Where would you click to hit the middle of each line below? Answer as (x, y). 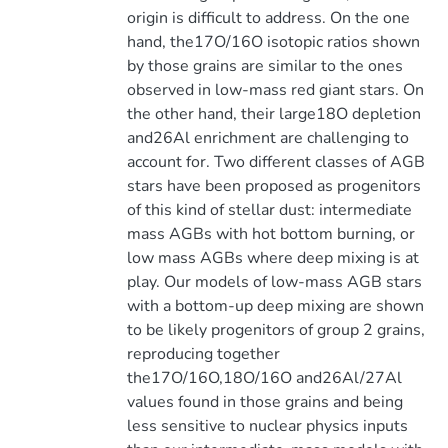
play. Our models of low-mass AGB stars (274, 282)
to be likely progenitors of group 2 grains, (275, 330)
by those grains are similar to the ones (264, 66)
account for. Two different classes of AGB (275, 162)
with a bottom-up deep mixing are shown (275, 306)
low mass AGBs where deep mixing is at (272, 258)
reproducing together (203, 354)
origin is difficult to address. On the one (268, 18)
